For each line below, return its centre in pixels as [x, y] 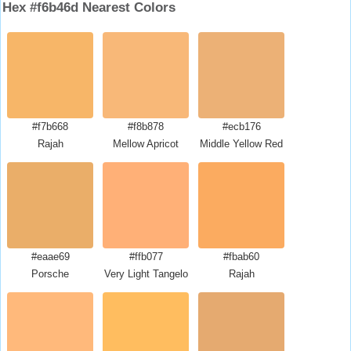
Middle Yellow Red [241, 144]
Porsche [50, 274]
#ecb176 [241, 127]
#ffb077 [146, 257]
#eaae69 [50, 257]
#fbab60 [241, 257]
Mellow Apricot [146, 144]
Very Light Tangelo [146, 274]
